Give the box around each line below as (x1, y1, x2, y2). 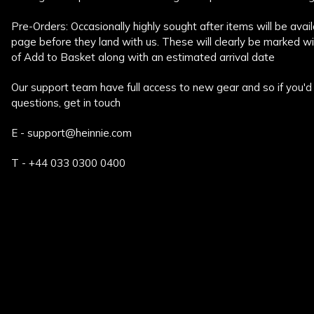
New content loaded (11, 186, 105, 199)
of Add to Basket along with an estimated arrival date (11, 50, 275, 64)
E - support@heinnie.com (11, 126, 132, 140)
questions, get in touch (11, 96, 121, 110)
